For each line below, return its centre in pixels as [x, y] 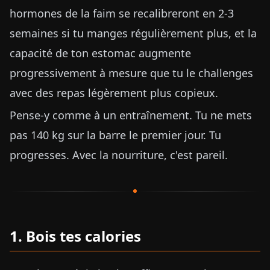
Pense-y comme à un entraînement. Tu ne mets [131, 115]
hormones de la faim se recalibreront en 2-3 [122, 13]
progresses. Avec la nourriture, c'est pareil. [119, 155]
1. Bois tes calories [75, 236]
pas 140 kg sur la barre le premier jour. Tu [115, 135]
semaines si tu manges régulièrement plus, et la [133, 33]
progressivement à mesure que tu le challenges [131, 73]
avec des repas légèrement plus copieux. [114, 93]
